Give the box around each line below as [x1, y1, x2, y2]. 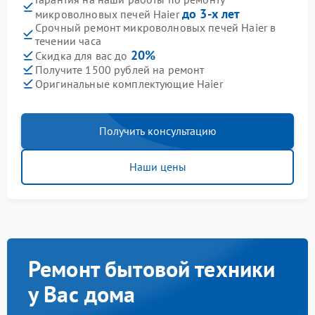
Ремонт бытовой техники [28, 254, 276, 283]
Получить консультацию [98, 124, 217, 138]
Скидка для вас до [35, 49, 131, 63]
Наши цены [129, 160, 186, 174]
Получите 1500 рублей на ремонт [35, 62, 205, 77]
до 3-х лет [181, 6, 240, 22]
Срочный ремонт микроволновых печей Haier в [35, 20, 276, 34]
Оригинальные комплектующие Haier [35, 76, 223, 91]
